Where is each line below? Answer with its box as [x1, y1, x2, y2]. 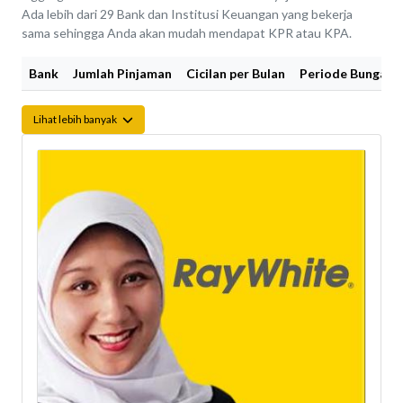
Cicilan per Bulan [186, 66, 285, 82]
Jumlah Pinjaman [73, 66, 172, 82]
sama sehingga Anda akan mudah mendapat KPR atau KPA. [22, 25, 352, 41]
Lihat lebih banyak [33, 112, 119, 127]
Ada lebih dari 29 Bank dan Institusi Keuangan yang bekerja [22, 6, 353, 22]
